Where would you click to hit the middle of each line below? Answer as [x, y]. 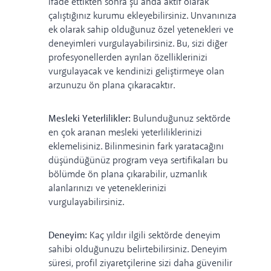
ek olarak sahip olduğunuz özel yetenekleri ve [141, 30]
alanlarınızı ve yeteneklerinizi [107, 188]
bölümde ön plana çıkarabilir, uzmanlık [128, 174]
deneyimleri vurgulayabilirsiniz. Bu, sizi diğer [138, 44]
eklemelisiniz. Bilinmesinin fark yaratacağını [136, 146]
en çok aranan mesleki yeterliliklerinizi [125, 132]
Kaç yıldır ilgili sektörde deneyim [155, 235]
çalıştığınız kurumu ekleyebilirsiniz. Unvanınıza [142, 16]
